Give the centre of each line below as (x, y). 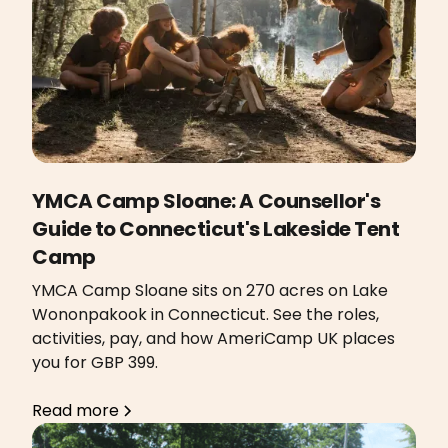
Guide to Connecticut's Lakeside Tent (216, 229)
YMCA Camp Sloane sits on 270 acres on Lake (210, 291)
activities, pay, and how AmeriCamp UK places (214, 339)
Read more (76, 411)
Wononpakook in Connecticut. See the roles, (206, 315)
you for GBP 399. (95, 363)
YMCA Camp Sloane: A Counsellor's (206, 201)
